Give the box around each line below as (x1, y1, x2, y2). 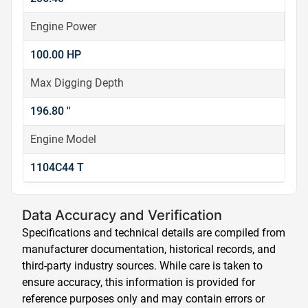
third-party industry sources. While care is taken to (22, 259, 263, 272)
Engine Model (30, 133, 96, 146)
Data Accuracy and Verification (22, 207, 222, 223)
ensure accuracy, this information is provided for (22, 276, 255, 289)
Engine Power (30, 20, 96, 33)
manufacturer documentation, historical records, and (22, 243, 276, 256)
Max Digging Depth (30, 76, 124, 89)
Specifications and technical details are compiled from (22, 226, 285, 239)
